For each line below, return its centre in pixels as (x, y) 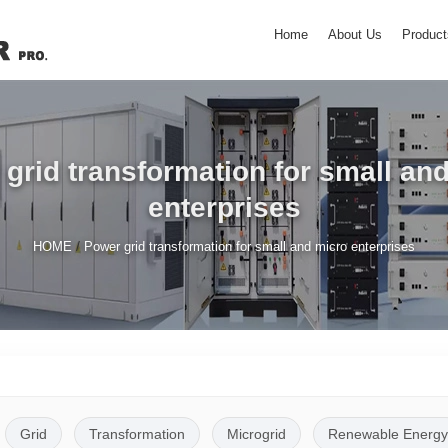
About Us (355, 34)
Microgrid (256, 433)
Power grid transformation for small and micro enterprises (249, 246)
